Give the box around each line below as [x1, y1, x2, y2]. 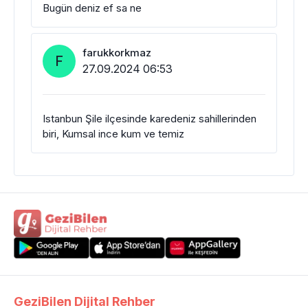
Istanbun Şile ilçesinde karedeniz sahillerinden [43, 112, 256, 126]
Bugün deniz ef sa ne [43, 1, 142, 15]
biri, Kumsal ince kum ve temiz [43, 127, 184, 141]
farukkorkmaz [82, 46, 151, 60]
